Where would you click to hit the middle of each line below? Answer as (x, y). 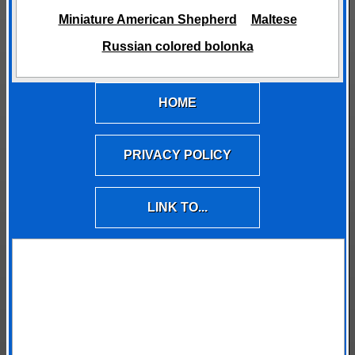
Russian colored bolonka (177, 47)
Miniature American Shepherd (147, 20)
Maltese (274, 20)
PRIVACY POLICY (177, 155)
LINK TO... (177, 208)
